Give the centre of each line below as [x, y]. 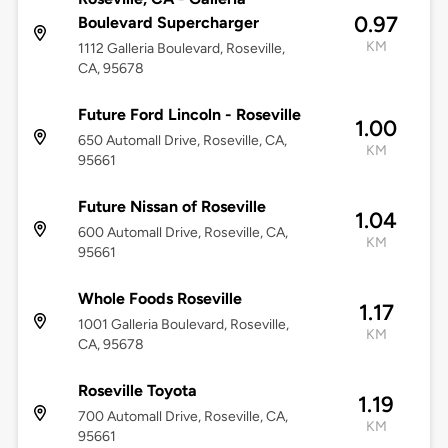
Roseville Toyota [137, 391]
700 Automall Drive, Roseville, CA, [182, 417]
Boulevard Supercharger [168, 23]
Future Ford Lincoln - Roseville [189, 115]
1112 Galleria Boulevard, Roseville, [181, 49]
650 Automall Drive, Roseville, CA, [182, 141]
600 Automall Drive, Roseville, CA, [182, 233]
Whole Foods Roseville [159, 299]
